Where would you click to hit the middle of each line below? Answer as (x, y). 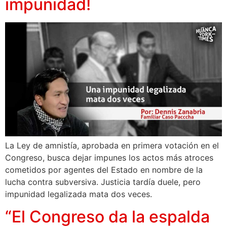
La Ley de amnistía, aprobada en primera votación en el (112, 145)
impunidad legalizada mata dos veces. (79, 194)
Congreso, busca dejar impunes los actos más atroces (109, 157)
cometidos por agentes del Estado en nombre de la (104, 169)
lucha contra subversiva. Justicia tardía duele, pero (103, 182)
